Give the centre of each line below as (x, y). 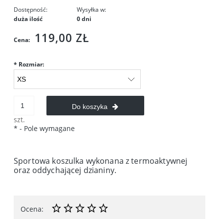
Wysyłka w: (92, 10)
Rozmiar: (31, 65)
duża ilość (28, 19)
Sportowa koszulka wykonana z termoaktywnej (101, 161)
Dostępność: (31, 10)
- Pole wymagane (46, 129)
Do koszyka (90, 107)
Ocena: (32, 209)
